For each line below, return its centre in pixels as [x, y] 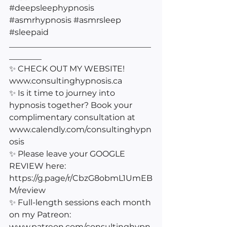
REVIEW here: [39, 166]
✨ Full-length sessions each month [81, 202]
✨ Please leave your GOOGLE [68, 154]
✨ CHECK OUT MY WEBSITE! [68, 68]
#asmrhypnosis [40, 20]
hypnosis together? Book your [72, 105]
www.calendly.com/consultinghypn [80, 129]
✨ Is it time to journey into [63, 93]
